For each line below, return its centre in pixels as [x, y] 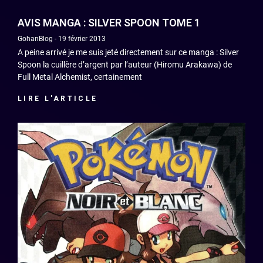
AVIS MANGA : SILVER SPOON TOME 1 [109, 23]
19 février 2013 [81, 39]
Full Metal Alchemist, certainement [80, 77]
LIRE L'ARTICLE [58, 99]
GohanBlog [36, 39]
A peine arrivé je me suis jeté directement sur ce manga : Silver [128, 53]
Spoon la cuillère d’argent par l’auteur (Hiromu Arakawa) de [125, 65]
